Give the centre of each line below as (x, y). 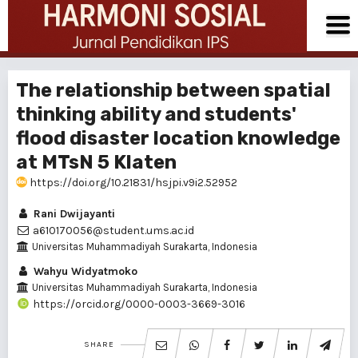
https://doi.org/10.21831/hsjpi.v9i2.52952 (132, 183)
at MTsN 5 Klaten (96, 162)
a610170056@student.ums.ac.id (112, 231)
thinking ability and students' (156, 114)
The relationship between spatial (173, 90)
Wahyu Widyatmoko (84, 271)
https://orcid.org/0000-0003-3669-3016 (138, 304)
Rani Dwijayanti (73, 214)
